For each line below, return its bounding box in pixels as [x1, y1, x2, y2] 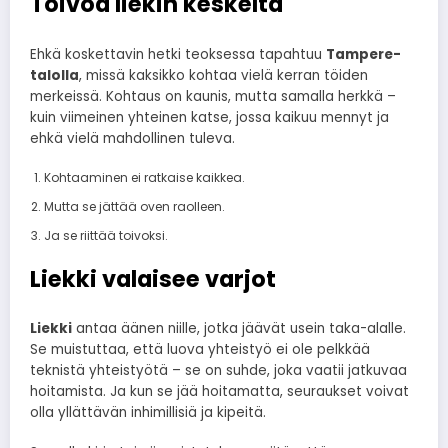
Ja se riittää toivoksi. [43, 226, 168, 244]
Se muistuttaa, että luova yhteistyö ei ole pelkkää [30, 340, 370, 360]
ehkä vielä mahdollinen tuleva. [30, 128, 235, 148]
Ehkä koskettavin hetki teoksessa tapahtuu [30, 44, 326, 64]
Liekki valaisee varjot [30, 262, 276, 295]
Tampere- [326, 44, 401, 64]
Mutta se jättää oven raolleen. [43, 197, 225, 215]
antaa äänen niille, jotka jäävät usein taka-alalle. [72, 319, 406, 339]
